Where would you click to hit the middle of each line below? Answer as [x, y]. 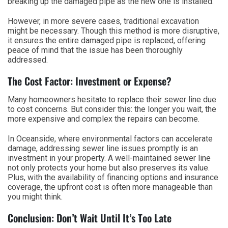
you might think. [35, 196]
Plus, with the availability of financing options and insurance [113, 177]
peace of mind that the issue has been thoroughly [95, 50]
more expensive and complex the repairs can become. [104, 119]
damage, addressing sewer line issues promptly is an [103, 148]
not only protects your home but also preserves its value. [109, 167]
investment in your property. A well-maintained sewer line [109, 158]
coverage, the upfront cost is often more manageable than [110, 187]
